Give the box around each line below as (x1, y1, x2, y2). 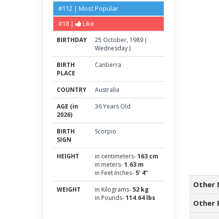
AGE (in (57, 102, 78, 110)
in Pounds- (95, 194, 126, 202)
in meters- (95, 160, 124, 169)
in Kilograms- (95, 185, 132, 194)
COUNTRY (57, 86, 87, 94)
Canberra (95, 61, 121, 69)
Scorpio (95, 127, 116, 135)
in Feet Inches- (95, 169, 135, 177)
